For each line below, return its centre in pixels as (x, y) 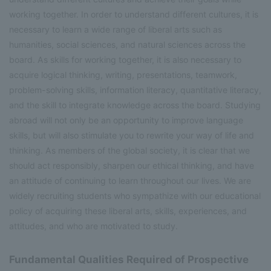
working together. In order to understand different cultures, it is (134, 15)
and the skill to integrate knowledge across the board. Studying (135, 105)
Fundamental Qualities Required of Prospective (129, 260)
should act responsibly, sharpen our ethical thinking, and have (132, 166)
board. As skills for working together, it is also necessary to (125, 60)
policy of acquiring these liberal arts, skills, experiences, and (128, 211)
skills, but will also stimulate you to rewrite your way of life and (132, 135)
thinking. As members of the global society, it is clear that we (129, 151)
